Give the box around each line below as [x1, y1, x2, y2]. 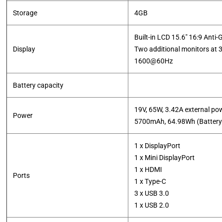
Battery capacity [13, 81, 64, 89]
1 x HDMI [134, 166, 163, 173]
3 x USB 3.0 [134, 189, 169, 197]
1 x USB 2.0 [134, 201, 169, 209]
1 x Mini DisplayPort [134, 154, 195, 162]
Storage [13, 9, 38, 17]
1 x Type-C [134, 177, 166, 185]
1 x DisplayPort [134, 142, 181, 150]
